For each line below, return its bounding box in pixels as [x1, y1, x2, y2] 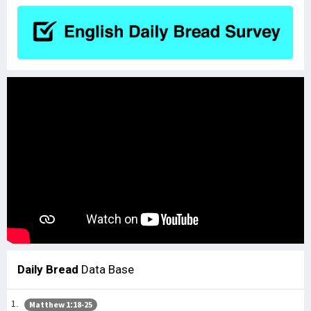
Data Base [78, 262, 134, 277]
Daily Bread [17, 262, 78, 277]
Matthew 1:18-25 [29, 299, 92, 310]
